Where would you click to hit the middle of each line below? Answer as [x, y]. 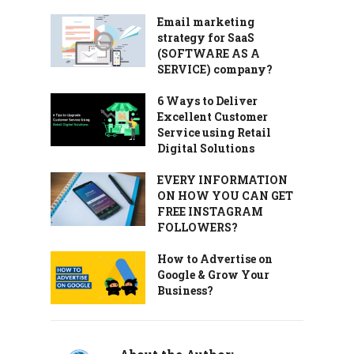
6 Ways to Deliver [207, 101]
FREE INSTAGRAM [210, 211]
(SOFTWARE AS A [209, 53]
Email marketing [206, 22]
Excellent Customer [213, 117]
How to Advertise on [215, 259]
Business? [185, 290]
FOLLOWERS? [198, 227]
